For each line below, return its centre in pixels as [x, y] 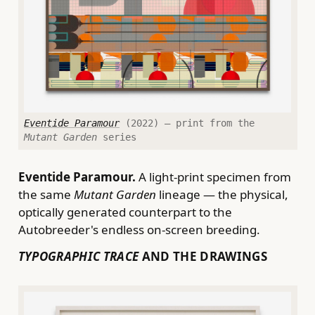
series [117, 137]
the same [46, 194]
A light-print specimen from [213, 176]
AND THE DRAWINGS [203, 257]
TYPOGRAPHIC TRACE [78, 257]
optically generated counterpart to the [125, 212]
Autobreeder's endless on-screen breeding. [139, 229]
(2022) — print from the [187, 123]
